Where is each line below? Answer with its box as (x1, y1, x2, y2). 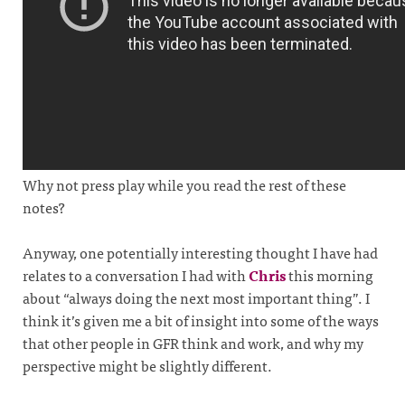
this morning (286, 263, 373, 287)
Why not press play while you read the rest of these (23, 172, 346, 196)
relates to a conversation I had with (23, 263, 249, 287)
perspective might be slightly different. (23, 353, 272, 378)
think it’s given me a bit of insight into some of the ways (23, 308, 379, 333)
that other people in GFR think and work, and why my (23, 331, 363, 355)
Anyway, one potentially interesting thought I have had (23, 240, 378, 265)
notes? (23, 194, 65, 219)
